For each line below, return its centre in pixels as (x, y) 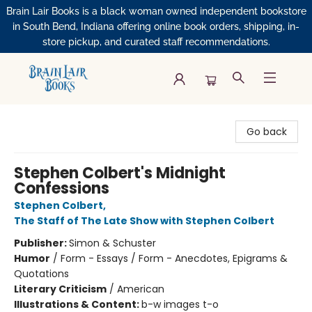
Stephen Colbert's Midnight (120, 173)
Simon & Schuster (112, 243)
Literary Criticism (60, 289)
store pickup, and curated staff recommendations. (156, 42)
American (141, 289)
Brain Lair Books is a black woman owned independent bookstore (156, 11)
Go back (267, 132)
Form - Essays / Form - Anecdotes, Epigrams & (174, 258)
